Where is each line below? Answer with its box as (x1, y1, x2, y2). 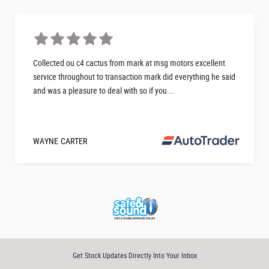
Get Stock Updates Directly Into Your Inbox (72, 250, 197, 260)
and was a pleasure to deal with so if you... (33, 85, 174, 96)
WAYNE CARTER (33, 135, 88, 147)
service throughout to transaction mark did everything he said (33, 71, 235, 82)
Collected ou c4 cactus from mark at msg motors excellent (33, 57, 225, 68)
